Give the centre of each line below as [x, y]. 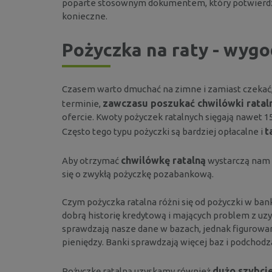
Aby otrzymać [91, 160]
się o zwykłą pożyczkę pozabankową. [138, 174]
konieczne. [85, 16]
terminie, [82, 103]
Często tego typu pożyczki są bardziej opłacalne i [163, 131]
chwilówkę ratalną [163, 160]
